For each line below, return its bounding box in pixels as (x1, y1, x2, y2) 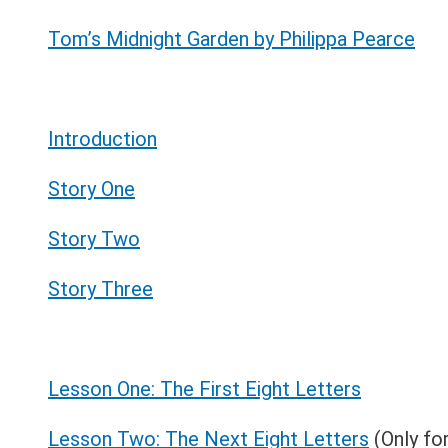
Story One (48, 177, 135, 202)
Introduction (48, 127, 157, 152)
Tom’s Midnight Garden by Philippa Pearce (48, 27, 415, 52)
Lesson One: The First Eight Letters (48, 377, 361, 402)
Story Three (48, 277, 153, 302)
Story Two (48, 227, 140, 252)
